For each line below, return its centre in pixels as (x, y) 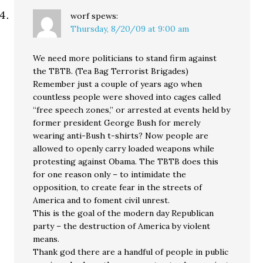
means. (46, 239)
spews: (105, 16)
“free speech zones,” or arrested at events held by (132, 110)
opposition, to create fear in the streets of (118, 187)
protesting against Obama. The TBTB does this (126, 161)
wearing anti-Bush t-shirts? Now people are (121, 136)
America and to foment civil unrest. (102, 200)
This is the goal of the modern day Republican (124, 213)
